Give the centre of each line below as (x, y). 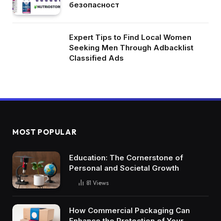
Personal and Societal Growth (124, 168)
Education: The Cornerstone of (126, 158)
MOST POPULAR (45, 132)
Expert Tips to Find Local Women (130, 37)
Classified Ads (96, 58)
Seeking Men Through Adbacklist (131, 48)
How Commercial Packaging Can (129, 210)
